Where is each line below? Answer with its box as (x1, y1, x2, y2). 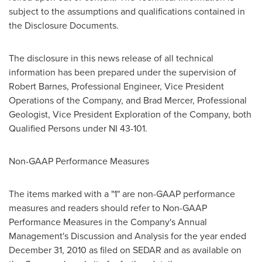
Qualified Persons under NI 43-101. (9, 122, 147, 135)
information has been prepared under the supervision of (9, 65, 236, 78)
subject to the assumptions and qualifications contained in (9, 5, 245, 18)
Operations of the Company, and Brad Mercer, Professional (9, 94, 247, 106)
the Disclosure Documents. (9, 19, 119, 32)
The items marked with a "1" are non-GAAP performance (9, 187, 235, 200)
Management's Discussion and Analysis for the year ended (9, 229, 246, 242)
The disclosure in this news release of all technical (9, 51, 213, 64)
